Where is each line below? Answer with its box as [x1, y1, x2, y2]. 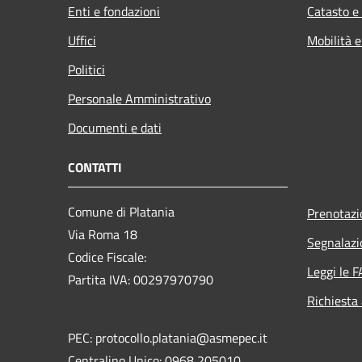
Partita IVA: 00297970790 [68, 270, 213, 290]
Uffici [68, 31, 96, 51]
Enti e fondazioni [68, 2, 160, 22]
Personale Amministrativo [68, 89, 211, 109]
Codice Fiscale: [68, 247, 149, 267]
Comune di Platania [68, 202, 175, 222]
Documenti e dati [68, 118, 162, 138]
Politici [68, 60, 105, 80]
